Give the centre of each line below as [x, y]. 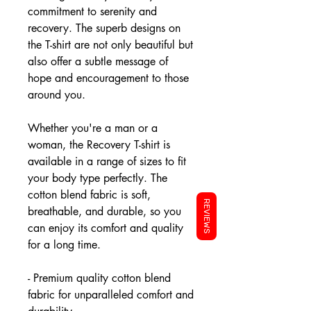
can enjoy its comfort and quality [106, 228]
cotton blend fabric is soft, [89, 195]
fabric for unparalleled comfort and [111, 295]
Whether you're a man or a [93, 128]
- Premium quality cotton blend [99, 278]
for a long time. [64, 245]
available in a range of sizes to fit [107, 161]
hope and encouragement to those [108, 78]
